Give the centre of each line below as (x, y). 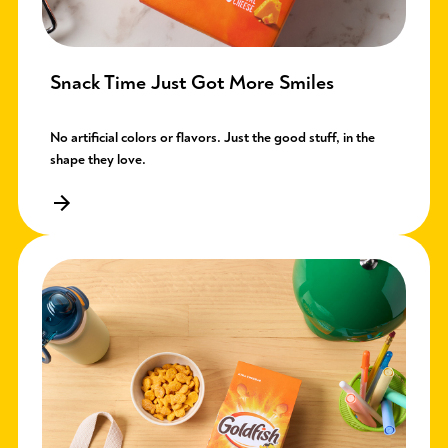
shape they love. (98, 160)
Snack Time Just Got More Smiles (192, 83)
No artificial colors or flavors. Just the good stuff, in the (212, 138)
